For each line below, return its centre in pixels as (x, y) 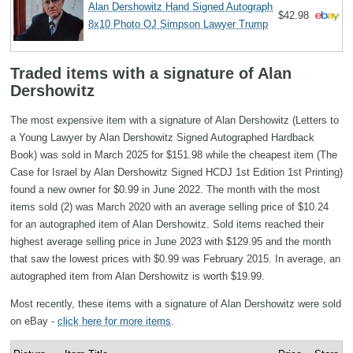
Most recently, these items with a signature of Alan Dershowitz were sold (176, 304)
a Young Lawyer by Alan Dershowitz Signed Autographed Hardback (162, 138)
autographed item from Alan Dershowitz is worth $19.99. (137, 277)
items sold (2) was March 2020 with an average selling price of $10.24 (169, 207)
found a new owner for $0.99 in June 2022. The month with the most (165, 190)
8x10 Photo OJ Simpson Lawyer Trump (178, 24)
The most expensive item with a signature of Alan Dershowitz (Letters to (175, 121)
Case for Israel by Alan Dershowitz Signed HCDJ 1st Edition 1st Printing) (176, 173)
